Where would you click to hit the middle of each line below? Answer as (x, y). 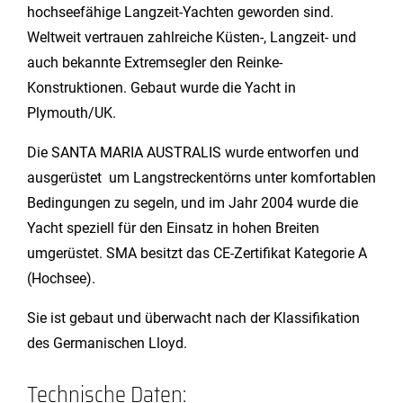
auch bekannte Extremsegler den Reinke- (155, 63)
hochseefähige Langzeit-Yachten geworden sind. (180, 12)
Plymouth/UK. (72, 113)
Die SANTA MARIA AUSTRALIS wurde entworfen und (193, 152)
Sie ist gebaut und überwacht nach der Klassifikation (193, 318)
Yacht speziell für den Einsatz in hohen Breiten (173, 228)
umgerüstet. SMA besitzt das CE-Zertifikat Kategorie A (197, 253)
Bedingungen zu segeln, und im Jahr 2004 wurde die (193, 203)
